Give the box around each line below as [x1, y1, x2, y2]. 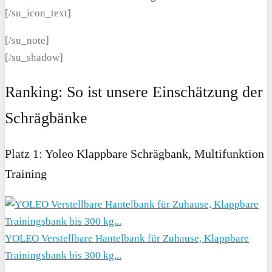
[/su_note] [5, 35, 49, 47]
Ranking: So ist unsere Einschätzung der [5, 83, 263, 101]
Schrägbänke [5, 109, 87, 127]
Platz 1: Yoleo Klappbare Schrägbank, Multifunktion [5, 147, 264, 161]
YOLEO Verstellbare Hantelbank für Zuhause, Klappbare [5, 233, 249, 245]
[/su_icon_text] [5, 7, 71, 19]
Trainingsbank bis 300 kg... [5, 250, 121, 262]
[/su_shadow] [5, 52, 63, 64]
